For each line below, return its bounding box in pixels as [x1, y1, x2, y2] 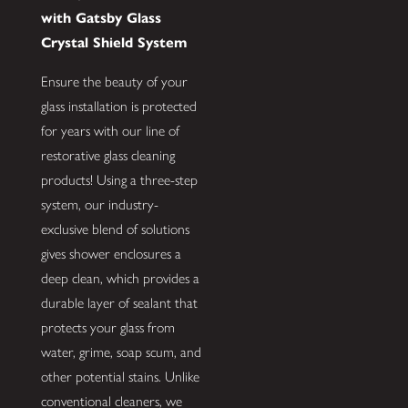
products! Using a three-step [40, 170, 198, 189]
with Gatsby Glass [40, 8, 161, 26]
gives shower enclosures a [40, 244, 181, 262]
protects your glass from [40, 318, 175, 336]
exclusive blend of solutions [40, 219, 189, 238]
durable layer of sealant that [40, 293, 198, 311]
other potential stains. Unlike [40, 367, 199, 385]
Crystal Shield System [40, 33, 187, 51]
